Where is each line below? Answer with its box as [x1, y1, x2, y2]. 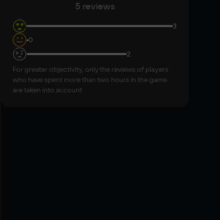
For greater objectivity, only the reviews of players [13, 65, 168, 74]
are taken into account [13, 85, 82, 94]
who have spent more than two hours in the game [13, 75, 167, 84]
